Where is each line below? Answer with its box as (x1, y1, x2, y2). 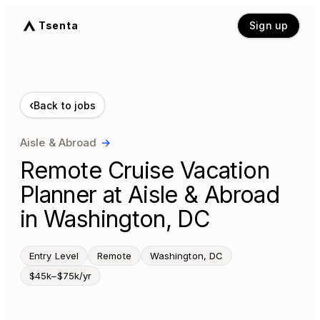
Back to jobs (34, 99, 96, 111)
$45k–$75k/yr (29, 270, 92, 281)
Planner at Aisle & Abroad (20, 181, 279, 209)
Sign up (249, 19, 288, 31)
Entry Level (29, 250, 79, 261)
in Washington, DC (20, 205, 210, 233)
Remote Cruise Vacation (20, 156, 269, 184)
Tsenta (39, 19, 79, 31)
